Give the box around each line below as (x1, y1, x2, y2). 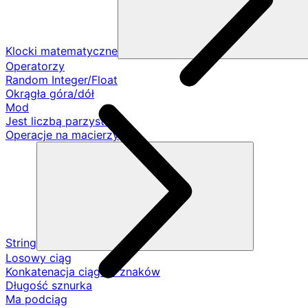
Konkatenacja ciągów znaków (5, 265, 160, 278)
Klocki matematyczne (5, 44, 118, 58)
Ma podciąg (5, 292, 67, 306)
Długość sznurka (5, 278, 92, 292)
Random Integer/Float (5, 73, 118, 87)
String (5, 236, 36, 250)
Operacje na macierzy (5, 128, 119, 142)
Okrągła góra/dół (5, 87, 94, 100)
